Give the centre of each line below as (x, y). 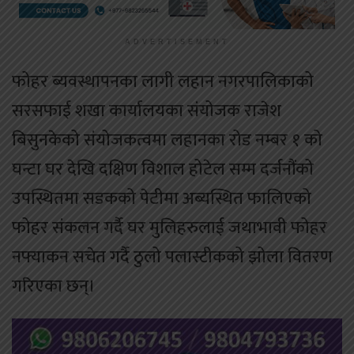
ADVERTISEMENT (177, 41)
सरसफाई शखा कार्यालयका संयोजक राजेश (147, 111)
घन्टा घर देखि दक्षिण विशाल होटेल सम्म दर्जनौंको (163, 169)
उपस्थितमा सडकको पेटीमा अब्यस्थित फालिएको (162, 198)
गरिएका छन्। (54, 286)
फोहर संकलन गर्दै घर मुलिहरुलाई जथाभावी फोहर (169, 228)
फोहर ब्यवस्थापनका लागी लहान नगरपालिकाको (163, 81)
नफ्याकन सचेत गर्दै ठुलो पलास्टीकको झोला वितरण (172, 257)
